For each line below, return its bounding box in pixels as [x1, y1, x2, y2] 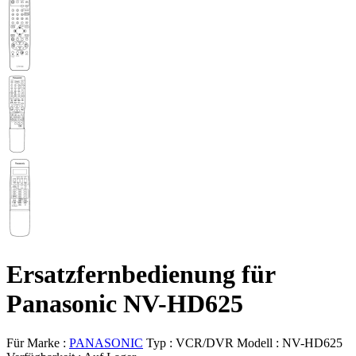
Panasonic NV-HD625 [6, 289, 243, 319]
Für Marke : [6, 335, 69, 350]
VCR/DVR [176, 335, 234, 350]
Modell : [237, 335, 282, 350]
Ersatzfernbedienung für [6, 260, 276, 289]
